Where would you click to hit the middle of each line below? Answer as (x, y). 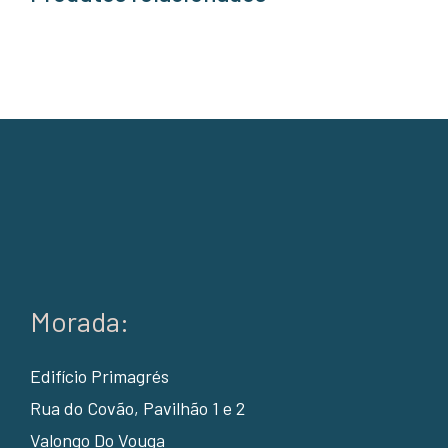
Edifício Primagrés (99, 376)
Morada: (79, 321)
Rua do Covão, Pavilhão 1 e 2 (137, 408)
